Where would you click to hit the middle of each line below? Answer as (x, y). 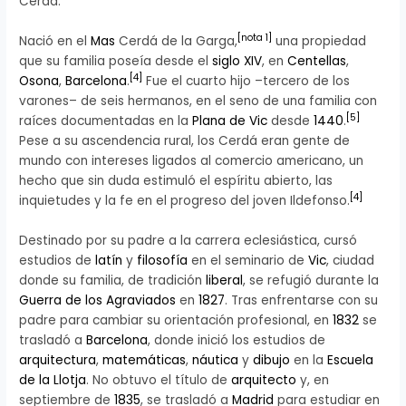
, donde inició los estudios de (237, 340)
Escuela (351, 360)
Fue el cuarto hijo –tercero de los (246, 81)
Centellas (317, 61)
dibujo (272, 360)
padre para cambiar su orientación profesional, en (176, 320)
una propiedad (319, 41)
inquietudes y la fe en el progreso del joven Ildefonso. (185, 200)
